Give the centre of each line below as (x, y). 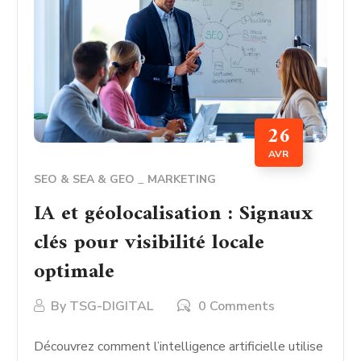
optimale (75, 272)
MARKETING (182, 180)
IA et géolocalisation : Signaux (174, 214)
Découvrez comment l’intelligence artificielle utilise (179, 347)
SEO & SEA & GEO (85, 180)
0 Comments (237, 307)
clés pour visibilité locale (149, 243)
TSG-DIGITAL (112, 307)
